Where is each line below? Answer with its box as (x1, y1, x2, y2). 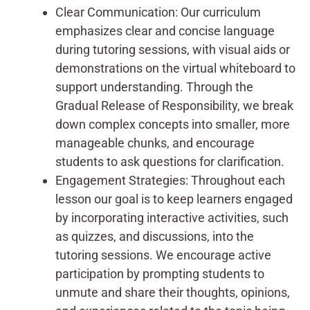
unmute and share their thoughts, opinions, (55, 284, 290, 300)
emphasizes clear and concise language (55, 23, 275, 38)
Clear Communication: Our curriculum (55, 4, 261, 19)
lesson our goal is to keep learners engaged (55, 191, 293, 206)
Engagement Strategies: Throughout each (55, 172, 285, 188)
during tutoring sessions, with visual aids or (55, 42, 290, 57)
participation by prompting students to (55, 266, 264, 281)
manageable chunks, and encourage (55, 135, 255, 150)
